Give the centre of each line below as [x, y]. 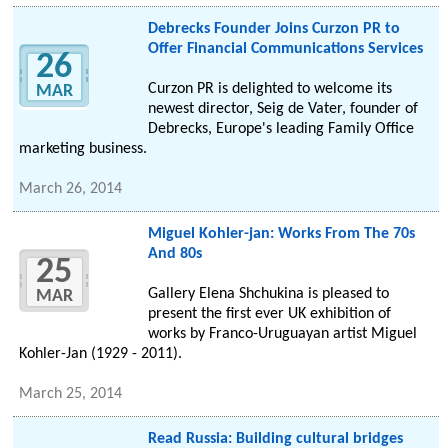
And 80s [174, 254]
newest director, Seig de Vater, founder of [282, 109]
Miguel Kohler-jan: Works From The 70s [281, 234]
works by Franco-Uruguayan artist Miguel [282, 334]
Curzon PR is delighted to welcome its [269, 89]
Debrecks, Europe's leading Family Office [280, 129]
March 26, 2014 [71, 189]
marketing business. [83, 149]
